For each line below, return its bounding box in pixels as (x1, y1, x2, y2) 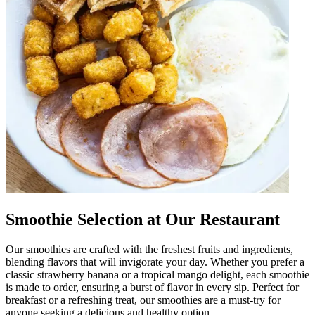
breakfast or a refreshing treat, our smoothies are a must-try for (6, 293, 281, 306)
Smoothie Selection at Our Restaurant (6, 210, 280, 229)
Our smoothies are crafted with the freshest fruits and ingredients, (6, 243, 293, 255)
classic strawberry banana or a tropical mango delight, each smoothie (6, 268, 309, 281)
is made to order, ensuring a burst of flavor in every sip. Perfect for (6, 281, 299, 293)
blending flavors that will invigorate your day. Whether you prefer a (6, 255, 304, 268)
